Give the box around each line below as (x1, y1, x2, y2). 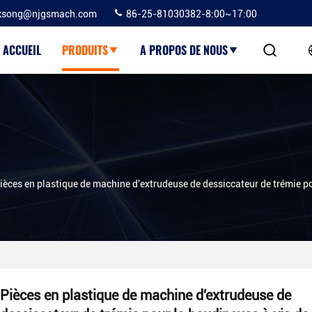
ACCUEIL (2, 42, 41, 58)
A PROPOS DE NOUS (139, 42, 228, 58)
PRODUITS (61, 42, 108, 58)
